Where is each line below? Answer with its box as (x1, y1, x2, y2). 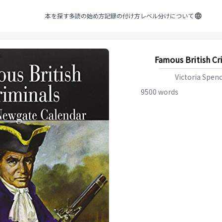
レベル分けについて (140, 11, 194, 20)
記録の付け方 (104, 11, 140, 20)
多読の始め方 (68, 11, 105, 20)
